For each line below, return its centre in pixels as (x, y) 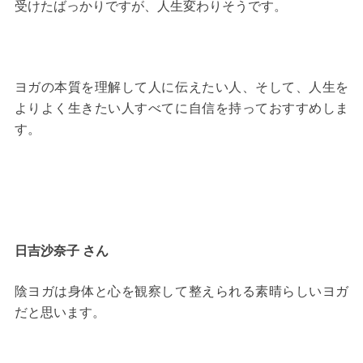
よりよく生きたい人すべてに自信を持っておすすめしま (181, 109)
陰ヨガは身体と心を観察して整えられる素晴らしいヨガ (181, 292)
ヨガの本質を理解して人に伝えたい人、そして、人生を (181, 88)
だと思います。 (60, 313)
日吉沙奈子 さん (61, 251)
